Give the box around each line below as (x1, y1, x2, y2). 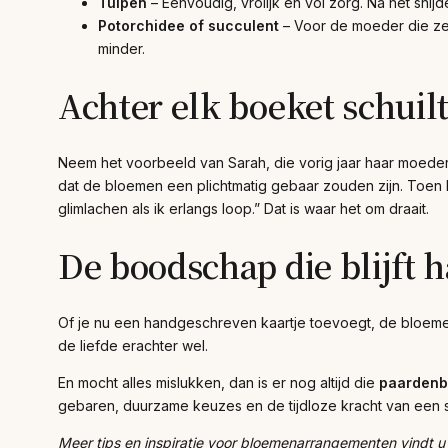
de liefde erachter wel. (58, 336, 208, 354)
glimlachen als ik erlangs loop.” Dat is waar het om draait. (58, 199, 429, 217)
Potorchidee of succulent (98, 16, 279, 34)
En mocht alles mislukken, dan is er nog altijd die (58, 373, 379, 391)
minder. (98, 39, 145, 57)
